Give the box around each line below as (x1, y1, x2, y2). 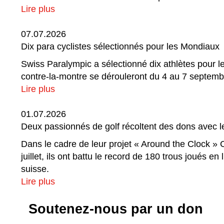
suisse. (21, 164, 49, 174)
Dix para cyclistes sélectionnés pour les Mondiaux (21, 41, 219, 52)
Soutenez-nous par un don (28, 201, 203, 216)
